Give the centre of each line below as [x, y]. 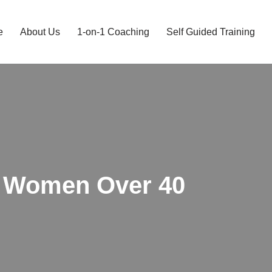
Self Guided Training [211, 32]
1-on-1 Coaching [113, 32]
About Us [40, 32]
